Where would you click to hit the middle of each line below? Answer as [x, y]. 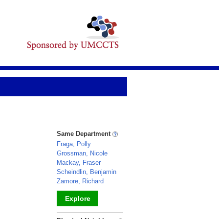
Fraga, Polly [74, 144]
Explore [77, 198]
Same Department [85, 134]
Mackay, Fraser [79, 163]
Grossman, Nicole [82, 153]
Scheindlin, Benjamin [87, 172]
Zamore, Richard [80, 181]
